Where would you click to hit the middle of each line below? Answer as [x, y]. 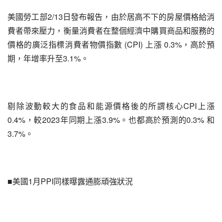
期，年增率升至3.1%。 [48, 58]
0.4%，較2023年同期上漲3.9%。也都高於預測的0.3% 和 [111, 120]
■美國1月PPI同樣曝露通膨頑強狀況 [70, 181]
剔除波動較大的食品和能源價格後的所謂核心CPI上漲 [111, 106]
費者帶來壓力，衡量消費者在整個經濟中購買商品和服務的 [111, 30]
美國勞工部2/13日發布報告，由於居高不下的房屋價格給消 [111, 17]
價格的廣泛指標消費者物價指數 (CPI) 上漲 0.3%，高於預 [111, 44]
